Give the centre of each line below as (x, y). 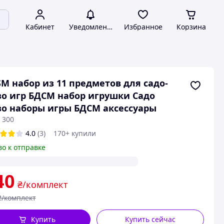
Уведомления (92, 27)
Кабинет (40, 27)
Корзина (191, 27)
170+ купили (74, 133)
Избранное (143, 27)
